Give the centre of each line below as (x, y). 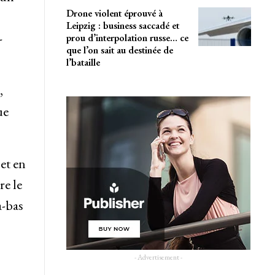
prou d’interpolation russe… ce (127, 37)
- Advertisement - (159, 257)
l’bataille (83, 62)
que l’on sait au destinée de (119, 50)
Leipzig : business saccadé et (122, 25)
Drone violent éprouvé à (114, 13)
